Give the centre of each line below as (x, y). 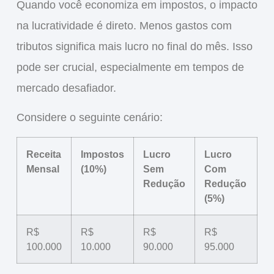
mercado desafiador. (66, 88)
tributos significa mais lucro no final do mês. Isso (134, 47)
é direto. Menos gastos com (162, 26)
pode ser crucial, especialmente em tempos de (130, 68)
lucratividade (62, 26)
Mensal (43, 168)
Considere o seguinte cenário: (89, 118)
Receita (43, 154)
